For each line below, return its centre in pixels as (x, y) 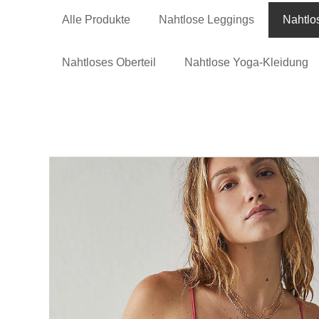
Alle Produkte (96, 19)
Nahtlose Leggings (207, 19)
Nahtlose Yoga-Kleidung (247, 62)
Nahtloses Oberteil (109, 62)
